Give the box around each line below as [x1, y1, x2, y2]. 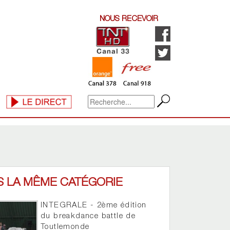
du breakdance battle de [41, 213, 136, 221]
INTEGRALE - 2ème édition [41, 202, 147, 210]
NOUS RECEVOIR [100, 15, 158, 23]
